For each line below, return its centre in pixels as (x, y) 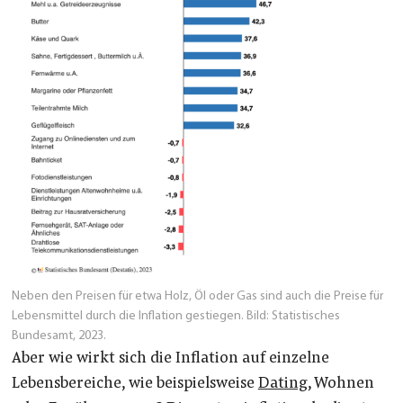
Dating (282, 384)
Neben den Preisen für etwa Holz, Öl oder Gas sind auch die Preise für (197, 296)
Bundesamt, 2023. (58, 336)
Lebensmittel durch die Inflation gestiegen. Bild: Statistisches (175, 316)
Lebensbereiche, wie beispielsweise (134, 384)
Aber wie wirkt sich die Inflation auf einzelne (170, 358)
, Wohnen (340, 384)
